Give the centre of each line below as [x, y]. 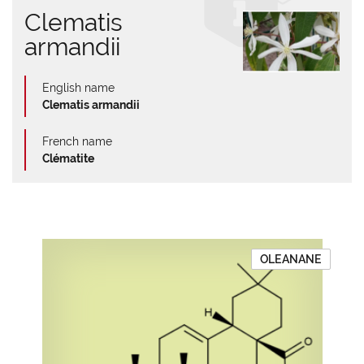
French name [77, 141]
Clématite [68, 158]
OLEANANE [290, 259]
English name [78, 88]
